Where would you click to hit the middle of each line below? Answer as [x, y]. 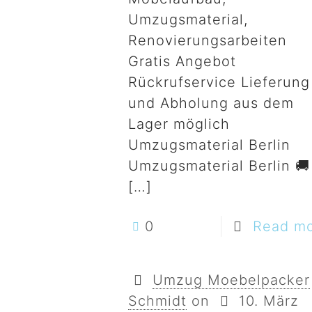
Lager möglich [179, 124]
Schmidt [158, 301]
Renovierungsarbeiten [208, 40]
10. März [269, 301]
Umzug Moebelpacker [232, 280]
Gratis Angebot [182, 61]
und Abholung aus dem [211, 103]
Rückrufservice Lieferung [219, 82]
